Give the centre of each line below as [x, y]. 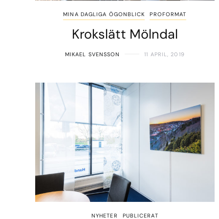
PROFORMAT [168, 14]
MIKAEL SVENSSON [92, 54]
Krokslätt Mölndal [125, 34]
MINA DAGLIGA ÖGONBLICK [104, 14]
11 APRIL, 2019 [164, 54]
